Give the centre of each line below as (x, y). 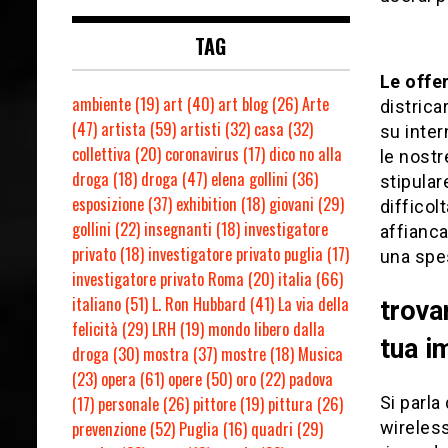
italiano (96, 303)
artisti (200, 128)
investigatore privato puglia (235, 253)
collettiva (101, 153)
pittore (214, 403)
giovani (291, 203)
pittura (290, 403)
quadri (272, 428)
